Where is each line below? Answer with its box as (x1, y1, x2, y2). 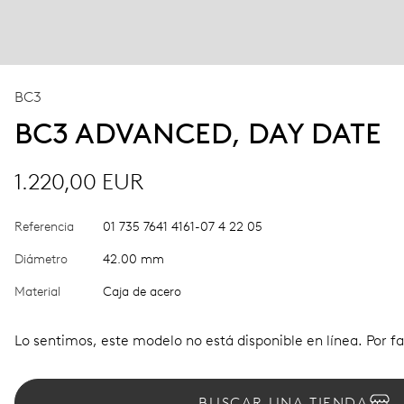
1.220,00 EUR (14, 169, 143, 195)
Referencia (14, 219, 74, 234)
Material (14, 284, 60, 299)
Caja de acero (103, 284, 181, 299)
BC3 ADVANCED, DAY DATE (14, 116, 381, 151)
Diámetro (14, 252, 68, 267)
